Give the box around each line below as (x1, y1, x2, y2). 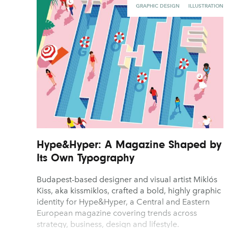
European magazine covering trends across (37, 208, 197, 218)
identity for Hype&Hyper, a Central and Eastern (37, 197, 210, 207)
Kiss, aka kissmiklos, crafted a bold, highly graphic (37, 186, 221, 196)
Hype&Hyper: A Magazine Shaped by (37, 138, 221, 151)
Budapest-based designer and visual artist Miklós (37, 175, 217, 185)
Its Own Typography (37, 151, 134, 164)
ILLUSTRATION (188, 3, 223, 10)
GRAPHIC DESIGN (135, 3, 180, 10)
